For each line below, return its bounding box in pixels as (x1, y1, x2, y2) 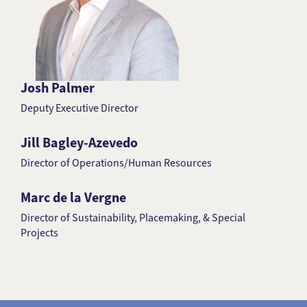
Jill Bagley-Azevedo (21, 134, 138, 152)
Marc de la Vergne (21, 188, 126, 207)
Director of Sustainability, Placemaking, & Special (21, 210, 245, 225)
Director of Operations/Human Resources (21, 156, 212, 170)
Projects (21, 225, 58, 240)
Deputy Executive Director (21, 101, 138, 115)
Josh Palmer (21, 79, 95, 97)
